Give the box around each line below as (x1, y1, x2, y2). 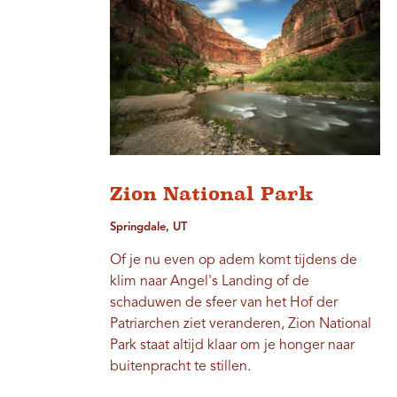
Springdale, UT (110, 222, 188, 234)
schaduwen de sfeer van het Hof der (110, 296, 339, 311)
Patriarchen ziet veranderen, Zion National (110, 317, 372, 332)
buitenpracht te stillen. (110, 360, 252, 375)
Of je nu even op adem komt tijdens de (110, 253, 358, 269)
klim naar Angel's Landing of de (110, 275, 310, 290)
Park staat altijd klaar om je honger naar (110, 339, 355, 354)
